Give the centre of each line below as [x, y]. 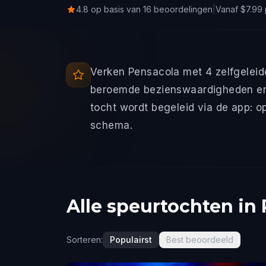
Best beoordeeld [200, 240]
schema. [111, 125]
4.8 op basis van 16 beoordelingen [144, 9]
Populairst [131, 240]
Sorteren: [85, 240]
